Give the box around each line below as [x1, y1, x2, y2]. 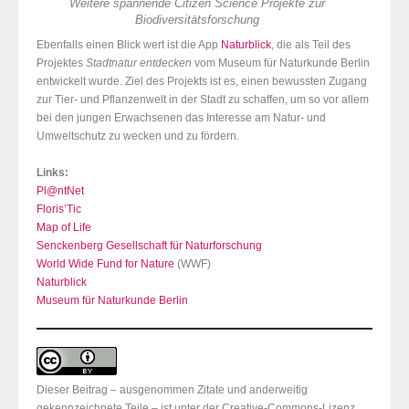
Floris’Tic [37, 203, 81, 216]
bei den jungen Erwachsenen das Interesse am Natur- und [37, 111, 326, 125]
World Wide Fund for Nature [37, 257, 174, 271]
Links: [37, 166, 68, 180]
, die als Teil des [271, 38, 351, 52]
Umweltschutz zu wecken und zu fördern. [37, 130, 239, 143]
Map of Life [37, 221, 91, 235]
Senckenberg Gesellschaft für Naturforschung [37, 239, 262, 253]
